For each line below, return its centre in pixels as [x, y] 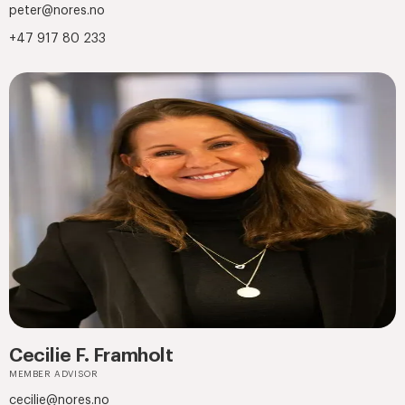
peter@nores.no [57, 10]
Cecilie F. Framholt [91, 356]
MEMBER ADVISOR [54, 375]
